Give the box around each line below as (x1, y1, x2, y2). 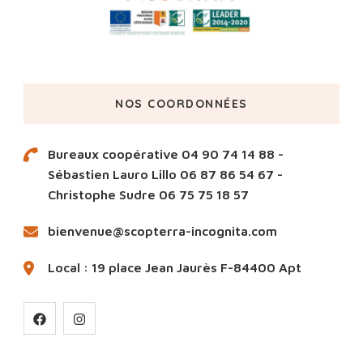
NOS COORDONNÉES (115, 96, 248, 111)
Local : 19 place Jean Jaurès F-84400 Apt (48, 259, 301, 275)
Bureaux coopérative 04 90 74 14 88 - (48, 146, 284, 161)
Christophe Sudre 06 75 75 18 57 (48, 186, 249, 202)
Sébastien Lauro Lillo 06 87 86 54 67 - (48, 166, 283, 181)
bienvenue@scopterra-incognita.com (48, 223, 277, 238)
